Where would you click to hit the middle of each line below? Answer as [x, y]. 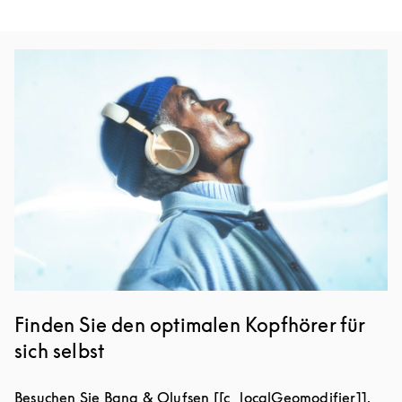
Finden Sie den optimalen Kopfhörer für [190, 325]
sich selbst [60, 351]
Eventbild [45, 60]
